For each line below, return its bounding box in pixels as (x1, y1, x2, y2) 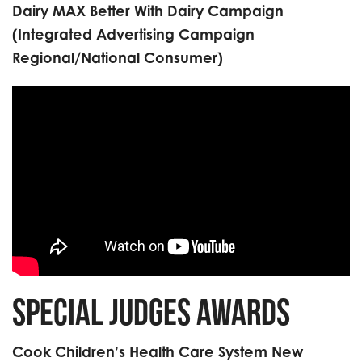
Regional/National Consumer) (12, 48, 223, 66)
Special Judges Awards (12, 292, 290, 332)
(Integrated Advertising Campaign (12, 25, 255, 43)
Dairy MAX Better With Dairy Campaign (12, 2, 284, 19)
